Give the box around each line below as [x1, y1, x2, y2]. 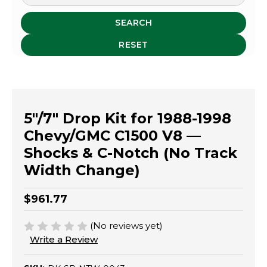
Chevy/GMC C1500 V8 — [24, 126, 201, 144]
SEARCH [115, 17, 152, 28]
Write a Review [30, 234, 98, 246]
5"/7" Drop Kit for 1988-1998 [24, 109, 231, 127]
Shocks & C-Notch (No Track [24, 144, 237, 162]
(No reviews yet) [90, 219, 163, 231]
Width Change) [24, 161, 140, 179]
